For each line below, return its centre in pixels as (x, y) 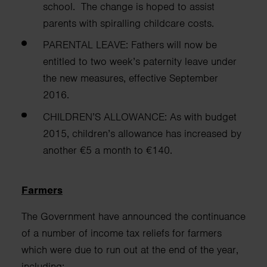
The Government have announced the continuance (133, 217)
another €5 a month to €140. (108, 150)
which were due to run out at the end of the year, (130, 250)
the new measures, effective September (131, 78)
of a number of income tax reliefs (97, 233)
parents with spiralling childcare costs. (128, 23)
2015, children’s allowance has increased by (142, 134)
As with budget (203, 117)
